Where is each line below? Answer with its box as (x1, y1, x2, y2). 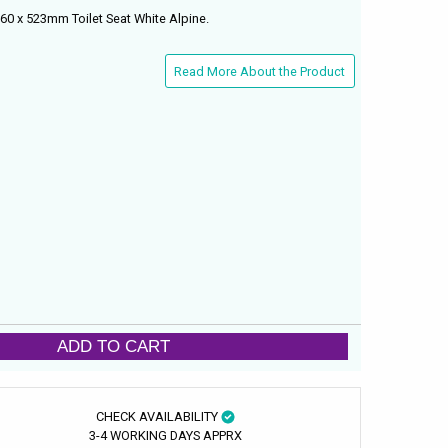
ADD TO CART (57, 336, 171, 357)
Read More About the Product (174, 63, 346, 79)
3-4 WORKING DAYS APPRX (88, 427, 242, 443)
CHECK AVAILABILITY (95, 408, 221, 424)
